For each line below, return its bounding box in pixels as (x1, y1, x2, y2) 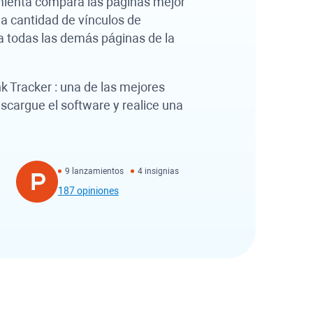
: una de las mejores (52, 80, 165, 94)
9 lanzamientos (64, 166, 124, 176)
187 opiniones (57, 185, 119, 196)
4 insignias (137, 166, 179, 176)
